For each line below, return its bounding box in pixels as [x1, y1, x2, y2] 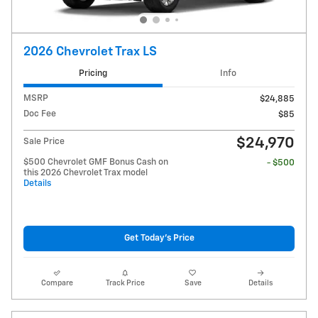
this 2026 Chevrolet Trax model [23, 168, 148, 177]
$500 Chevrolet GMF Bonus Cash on [23, 157, 168, 167]
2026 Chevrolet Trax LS [23, 45, 157, 59]
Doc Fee [23, 109, 56, 119]
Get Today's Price [124, 234, 194, 243]
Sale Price [23, 136, 65, 146]
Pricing [78, 69, 107, 79]
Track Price [105, 279, 145, 287]
